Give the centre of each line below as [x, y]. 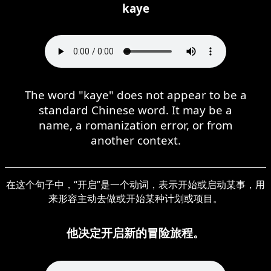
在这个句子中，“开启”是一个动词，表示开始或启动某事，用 [135, 184]
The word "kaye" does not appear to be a [135, 94]
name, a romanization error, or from [135, 125]
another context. [135, 140]
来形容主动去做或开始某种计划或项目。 [135, 198]
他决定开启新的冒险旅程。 [135, 232]
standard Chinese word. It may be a [135, 109]
